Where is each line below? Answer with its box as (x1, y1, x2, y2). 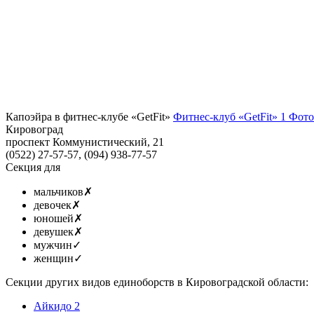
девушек (34, 225, 74, 238)
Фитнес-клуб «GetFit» (173, 110, 278, 123)
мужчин (34, 238, 72, 251)
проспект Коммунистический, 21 (6, 135, 164, 148)
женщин (34, 252, 74, 264)
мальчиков (34, 185, 83, 198)
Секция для (6, 161, 60, 173)
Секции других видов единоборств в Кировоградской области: (6, 275, 308, 288)
